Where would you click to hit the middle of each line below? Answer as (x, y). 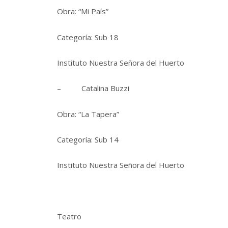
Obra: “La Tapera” (88, 114)
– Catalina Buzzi (93, 88)
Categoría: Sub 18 (88, 37)
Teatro (69, 217)
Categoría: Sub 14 (88, 140)
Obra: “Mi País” (83, 11)
